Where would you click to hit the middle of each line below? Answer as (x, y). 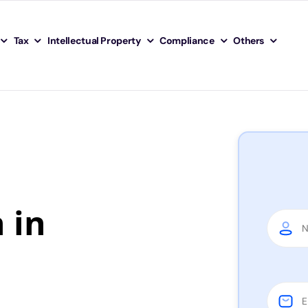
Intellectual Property (94, 40)
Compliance (187, 40)
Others (249, 40)
